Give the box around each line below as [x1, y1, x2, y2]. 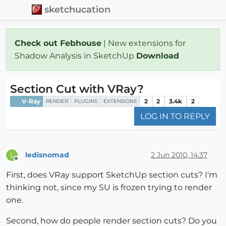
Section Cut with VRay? [10, 82, 144, 96]
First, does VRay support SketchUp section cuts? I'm [6, 170, 217, 180]
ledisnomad [25, 150, 69, 159]
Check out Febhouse [15, 38, 101, 48]
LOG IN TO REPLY [140, 111, 210, 122]
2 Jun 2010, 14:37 [151, 150, 207, 159]
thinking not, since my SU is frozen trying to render [6, 183, 212, 193]
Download [136, 50, 182, 61]
